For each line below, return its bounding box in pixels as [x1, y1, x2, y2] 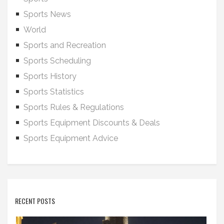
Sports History [23, 71, 76, 81]
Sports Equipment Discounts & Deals [23, 117, 160, 127]
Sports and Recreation [23, 40, 106, 50]
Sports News [23, 9, 71, 19]
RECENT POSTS [15, 195, 55, 206]
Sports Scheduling [23, 55, 91, 65]
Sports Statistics [23, 86, 84, 96]
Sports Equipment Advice [23, 133, 118, 143]
